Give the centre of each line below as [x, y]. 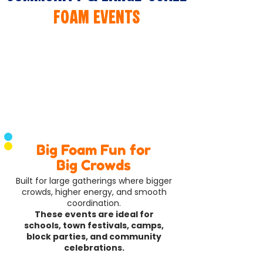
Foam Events [96, 18]
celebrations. [94, 248]
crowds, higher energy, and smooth [94, 192]
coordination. [94, 203]
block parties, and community [94, 237]
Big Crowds [93, 165]
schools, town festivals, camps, [94, 225]
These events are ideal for [94, 214]
